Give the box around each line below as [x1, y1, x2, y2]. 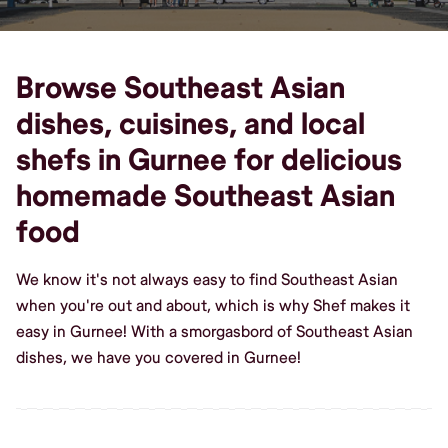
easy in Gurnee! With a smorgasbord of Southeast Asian [16, 321, 413, 342]
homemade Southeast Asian [16, 177, 395, 215]
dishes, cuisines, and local [16, 105, 365, 143]
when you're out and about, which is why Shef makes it [16, 295, 410, 316]
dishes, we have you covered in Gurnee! [16, 347, 301, 368]
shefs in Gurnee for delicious [16, 141, 402, 179]
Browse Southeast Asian [16, 69, 345, 107]
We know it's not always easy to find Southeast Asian [16, 269, 398, 290]
